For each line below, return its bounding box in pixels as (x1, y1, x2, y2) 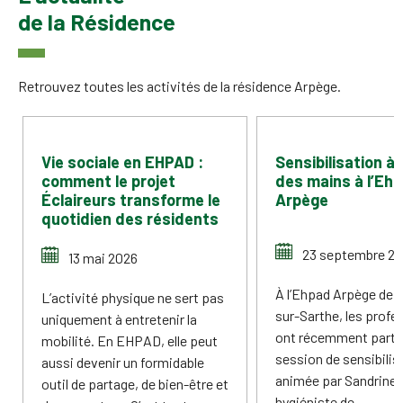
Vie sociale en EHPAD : (41, 152, 203, 172)
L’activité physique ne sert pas (41, 289, 224, 306)
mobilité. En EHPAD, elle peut (41, 332, 218, 349)
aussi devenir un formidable (41, 354, 204, 371)
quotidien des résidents (41, 209, 219, 228)
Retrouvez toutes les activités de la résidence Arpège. (18, 77, 341, 94)
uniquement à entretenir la (41, 310, 197, 327)
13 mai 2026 (68, 249, 138, 266)
